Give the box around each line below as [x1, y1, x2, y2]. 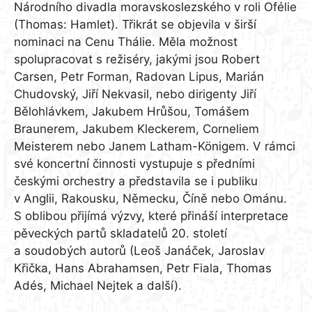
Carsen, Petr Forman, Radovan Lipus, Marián [14, 70, 264, 84]
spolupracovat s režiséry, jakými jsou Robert [14, 52, 260, 67]
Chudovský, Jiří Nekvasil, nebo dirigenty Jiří [14, 87, 256, 102]
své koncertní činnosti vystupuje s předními [14, 157, 255, 171]
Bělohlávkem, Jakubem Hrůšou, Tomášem [14, 104, 249, 119]
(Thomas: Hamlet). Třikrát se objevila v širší [14, 17, 256, 32]
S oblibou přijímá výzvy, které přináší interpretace [14, 209, 288, 224]
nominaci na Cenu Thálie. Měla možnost [14, 35, 237, 49]
